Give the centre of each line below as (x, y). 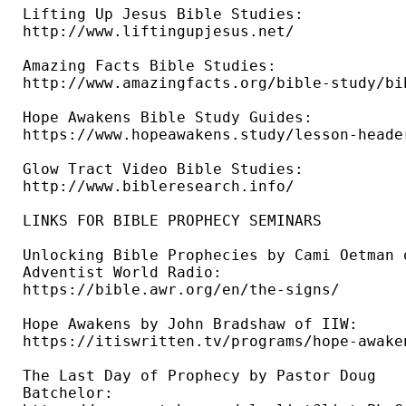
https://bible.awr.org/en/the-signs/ (186, 290)
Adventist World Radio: (127, 273)
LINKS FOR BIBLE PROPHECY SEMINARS (172, 221)
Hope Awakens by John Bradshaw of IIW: (195, 324)
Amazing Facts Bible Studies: (154, 66)
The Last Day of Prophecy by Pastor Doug (204, 376)
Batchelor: (72, 393)
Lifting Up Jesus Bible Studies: (168, 14)
